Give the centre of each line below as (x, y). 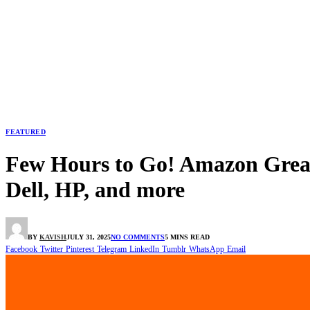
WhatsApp (207, 249)
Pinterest (80, 249)
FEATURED (26, 131)
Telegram (112, 249)
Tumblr (174, 249)
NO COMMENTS (138, 237)
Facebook (21, 249)
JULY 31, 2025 (89, 237)
